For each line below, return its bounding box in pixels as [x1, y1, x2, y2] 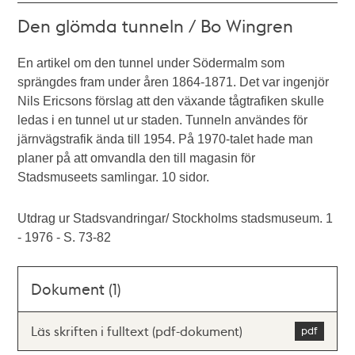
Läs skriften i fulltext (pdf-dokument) [31, 323, 243, 339]
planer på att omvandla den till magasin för [17, 151, 256, 165]
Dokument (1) [31, 279, 122, 299]
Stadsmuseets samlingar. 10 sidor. [17, 170, 210, 184]
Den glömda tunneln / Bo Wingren [17, 14, 294, 36]
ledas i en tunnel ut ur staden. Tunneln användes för [17, 113, 308, 127]
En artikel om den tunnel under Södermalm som [17, 56, 285, 70]
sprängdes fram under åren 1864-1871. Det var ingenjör [17, 75, 330, 89]
